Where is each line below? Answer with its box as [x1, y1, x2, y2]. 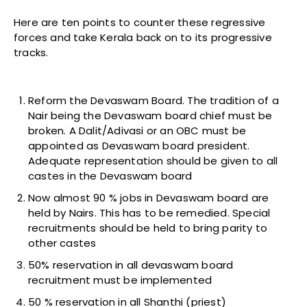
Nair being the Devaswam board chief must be [28, 108, 273, 123]
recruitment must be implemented [28, 273, 212, 288]
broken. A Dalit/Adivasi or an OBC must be [28, 123, 247, 138]
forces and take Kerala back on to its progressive [14, 30, 272, 45]
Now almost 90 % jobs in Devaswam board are [28, 191, 269, 206]
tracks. [14, 45, 49, 60]
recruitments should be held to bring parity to [28, 221, 268, 236]
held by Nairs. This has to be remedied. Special [28, 206, 271, 221]
